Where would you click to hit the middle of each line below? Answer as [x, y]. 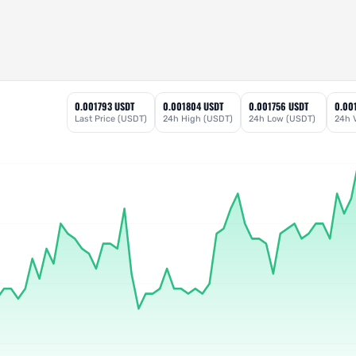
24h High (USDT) [197, 119]
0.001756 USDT [278, 106]
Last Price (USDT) [111, 119]
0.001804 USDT [193, 106]
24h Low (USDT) [282, 119]
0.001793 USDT [105, 106]
